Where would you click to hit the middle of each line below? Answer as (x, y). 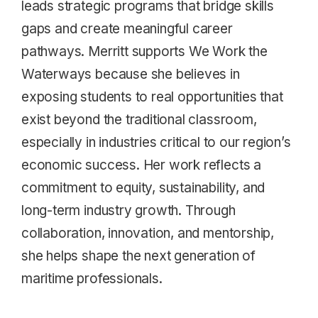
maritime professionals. (92, 278)
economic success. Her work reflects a (141, 165)
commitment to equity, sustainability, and (143, 187)
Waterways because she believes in (131, 74)
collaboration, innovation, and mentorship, (148, 233)
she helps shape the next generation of (138, 256)
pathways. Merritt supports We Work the (144, 51)
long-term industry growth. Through (128, 210)
